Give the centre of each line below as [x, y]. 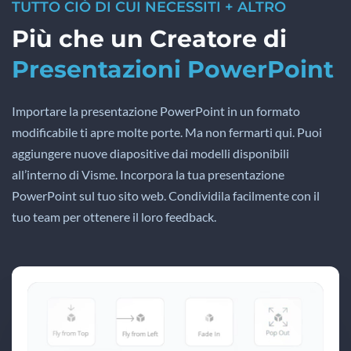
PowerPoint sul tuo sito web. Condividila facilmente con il [166, 195]
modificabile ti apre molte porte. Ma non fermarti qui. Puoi [167, 132]
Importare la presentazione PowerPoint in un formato [156, 110]
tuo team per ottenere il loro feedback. [114, 216]
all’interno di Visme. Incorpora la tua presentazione [148, 174]
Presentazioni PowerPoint [173, 69]
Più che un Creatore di [149, 38]
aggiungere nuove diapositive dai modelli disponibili [150, 153]
